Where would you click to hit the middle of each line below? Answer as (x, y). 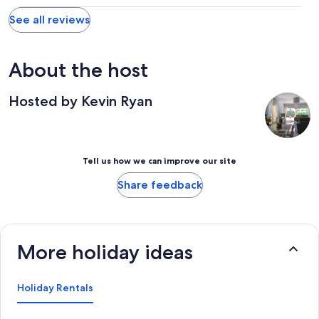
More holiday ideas (105, 252)
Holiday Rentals (55, 287)
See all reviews (49, 19)
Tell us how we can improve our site (159, 160)
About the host (78, 69)
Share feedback (159, 184)
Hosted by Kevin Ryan (80, 101)
